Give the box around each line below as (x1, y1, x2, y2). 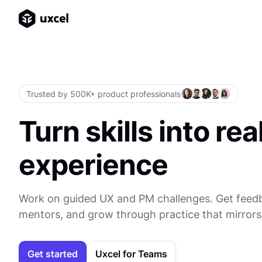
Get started (27, 248, 78, 260)
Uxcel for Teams (95, 248, 167, 260)
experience (19, 147, 168, 182)
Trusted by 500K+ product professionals (26, 88, 181, 99)
